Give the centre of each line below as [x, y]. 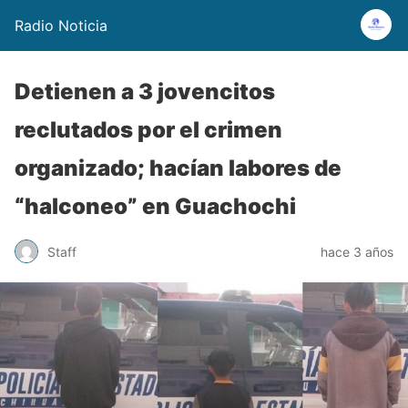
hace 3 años [357, 251]
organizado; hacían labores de [178, 168]
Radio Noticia [61, 25]
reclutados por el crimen [148, 130]
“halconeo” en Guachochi [155, 206]
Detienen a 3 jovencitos [145, 92]
